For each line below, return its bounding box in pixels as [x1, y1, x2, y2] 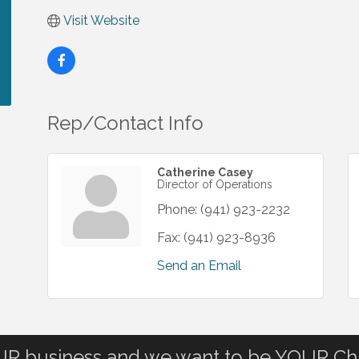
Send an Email [157, 258, 241, 273]
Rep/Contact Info [47, 111, 204, 135]
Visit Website [63, 13, 139, 28]
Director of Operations [157, 178, 272, 191]
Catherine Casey [157, 166, 253, 179]
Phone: [157, 202, 197, 217]
